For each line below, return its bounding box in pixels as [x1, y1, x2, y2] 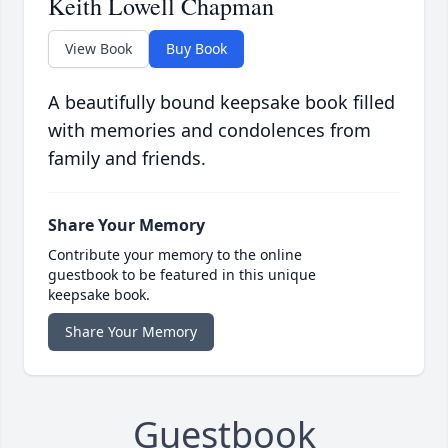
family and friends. [48, 146, 206, 171]
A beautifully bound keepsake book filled [48, 90, 395, 115]
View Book [65, 39, 132, 59]
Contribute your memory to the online [48, 245, 302, 265]
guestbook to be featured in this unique [48, 265, 316, 285]
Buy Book [166, 39, 227, 59]
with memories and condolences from [48, 118, 371, 143]
